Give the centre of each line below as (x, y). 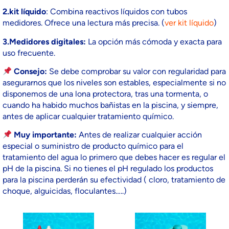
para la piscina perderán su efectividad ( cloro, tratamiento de (114, 180)
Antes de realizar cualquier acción (141, 135)
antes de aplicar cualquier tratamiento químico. (88, 117)
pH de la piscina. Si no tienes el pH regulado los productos (108, 169)
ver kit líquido (189, 23)
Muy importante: (47, 135)
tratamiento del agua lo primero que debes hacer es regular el (114, 157)
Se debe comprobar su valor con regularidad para (137, 72)
